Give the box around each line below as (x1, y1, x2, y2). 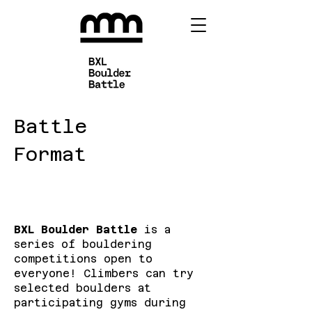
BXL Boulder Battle (14, 224, 144, 235)
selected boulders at (14, 282, 151, 294)
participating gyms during (14, 297, 186, 309)
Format (14, 143, 86, 165)
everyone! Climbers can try (14, 267, 194, 279)
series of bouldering (14, 238, 152, 250)
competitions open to (14, 253, 153, 265)
